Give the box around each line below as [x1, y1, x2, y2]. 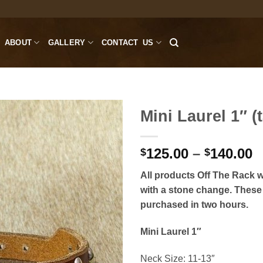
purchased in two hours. [140, 200, 248, 210]
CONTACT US [101, 38, 154, 47]
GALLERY [48, 38, 86, 47]
